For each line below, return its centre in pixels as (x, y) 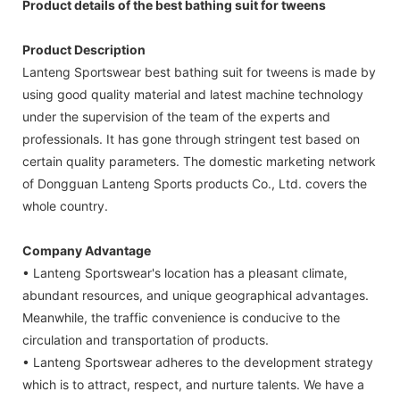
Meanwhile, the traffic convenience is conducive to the (181, 317)
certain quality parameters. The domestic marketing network (199, 161)
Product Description (84, 49)
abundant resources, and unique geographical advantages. (196, 295)
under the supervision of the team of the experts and (176, 116)
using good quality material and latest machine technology (193, 94)
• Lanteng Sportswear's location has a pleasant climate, (185, 272)
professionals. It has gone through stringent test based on (191, 138)
